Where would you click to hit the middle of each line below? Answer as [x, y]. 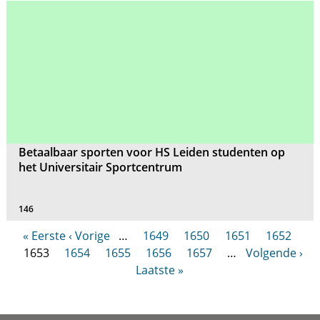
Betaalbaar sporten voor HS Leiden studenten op [152, 152]
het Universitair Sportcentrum [101, 167]
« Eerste [44, 235]
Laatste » [160, 270]
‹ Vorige [89, 235]
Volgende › [275, 252]
